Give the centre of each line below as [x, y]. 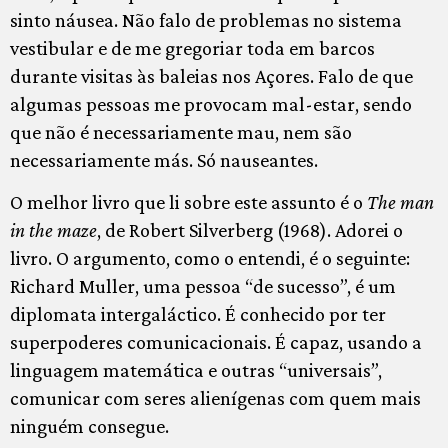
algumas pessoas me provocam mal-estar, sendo [211, 103]
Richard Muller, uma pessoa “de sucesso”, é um [203, 285]
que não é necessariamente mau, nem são [181, 131]
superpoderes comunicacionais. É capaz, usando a [216, 341]
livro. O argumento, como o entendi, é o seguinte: [210, 257]
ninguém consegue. [89, 425]
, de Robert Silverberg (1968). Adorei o [250, 229]
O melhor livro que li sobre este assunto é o [188, 201]
